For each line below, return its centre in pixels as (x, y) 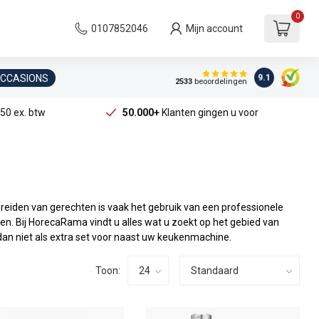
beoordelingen (219, 82)
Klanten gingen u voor (209, 113)
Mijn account (214, 28)
